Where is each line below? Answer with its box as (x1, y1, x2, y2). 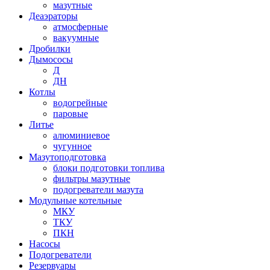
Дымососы (29, 54, 73, 65)
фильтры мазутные (53, 174, 130, 184)
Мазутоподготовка (29, 152, 106, 163)
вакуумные (53, 33, 99, 43)
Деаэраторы (29, 11, 78, 22)
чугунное (53, 141, 92, 152)
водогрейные (53, 98, 107, 108)
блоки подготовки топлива (53, 163, 165, 174)
